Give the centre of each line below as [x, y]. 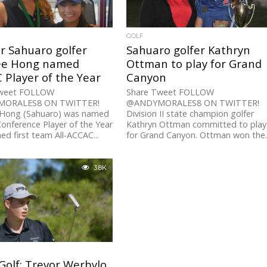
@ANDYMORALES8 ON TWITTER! [193, 103]
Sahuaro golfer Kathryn [189, 50]
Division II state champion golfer [190, 114]
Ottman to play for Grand [194, 64]
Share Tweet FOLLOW [170, 92]
